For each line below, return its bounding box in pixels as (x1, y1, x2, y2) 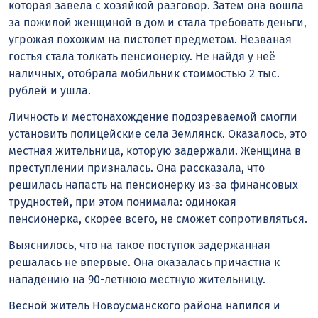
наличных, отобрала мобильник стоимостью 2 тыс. (9, 67, 280, 81)
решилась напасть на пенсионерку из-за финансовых (9, 178, 298, 192)
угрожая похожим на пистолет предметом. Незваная (9, 33, 292, 47)
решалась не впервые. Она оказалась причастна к (9, 255, 280, 269)
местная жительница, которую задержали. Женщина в (9, 144, 301, 158)
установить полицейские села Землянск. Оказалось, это (9, 127, 307, 141)
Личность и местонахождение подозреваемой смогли (9, 110, 297, 124)
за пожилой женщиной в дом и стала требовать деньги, (9, 16, 307, 30)
